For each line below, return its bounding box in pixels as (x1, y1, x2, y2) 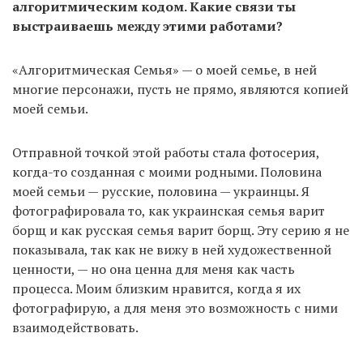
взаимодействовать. (12, 318, 139, 337)
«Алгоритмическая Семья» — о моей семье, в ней (12, 61, 317, 79)
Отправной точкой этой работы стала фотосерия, (12, 143, 319, 162)
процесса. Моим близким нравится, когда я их (12, 280, 301, 298)
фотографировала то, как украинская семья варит (12, 202, 325, 220)
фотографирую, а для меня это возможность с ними (12, 299, 338, 318)
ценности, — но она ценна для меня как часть (12, 260, 295, 279)
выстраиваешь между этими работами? (12, 17, 283, 36)
